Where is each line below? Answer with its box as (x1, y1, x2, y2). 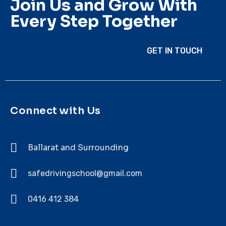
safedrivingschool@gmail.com (28, 168, 142, 178)
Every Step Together (10, 11, 178, 31)
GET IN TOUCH (147, 45, 202, 55)
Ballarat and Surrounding (28, 142, 129, 153)
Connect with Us (10, 104, 101, 117)
